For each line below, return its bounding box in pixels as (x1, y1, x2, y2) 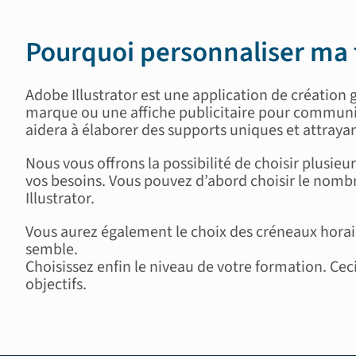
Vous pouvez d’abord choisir (108, 169, 295, 192)
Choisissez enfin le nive (25, 255, 177, 278)
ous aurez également (33, 220, 172, 243)
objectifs (25, 273, 83, 296)
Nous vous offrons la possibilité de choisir (25, 152, 299, 175)
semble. (25, 238, 78, 261)
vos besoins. (25, 169, 109, 192)
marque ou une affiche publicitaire (25, 101, 258, 124)
